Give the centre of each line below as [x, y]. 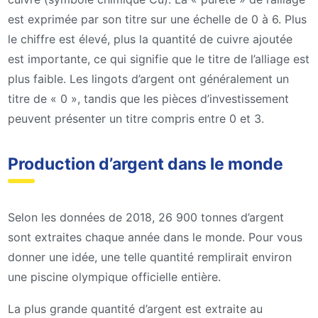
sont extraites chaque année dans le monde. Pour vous [155, 237]
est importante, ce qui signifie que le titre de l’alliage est [159, 59]
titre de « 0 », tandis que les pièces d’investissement [148, 98]
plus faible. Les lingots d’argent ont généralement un [148, 78]
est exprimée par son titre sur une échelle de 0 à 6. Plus [157, 19]
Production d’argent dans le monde [146, 164]
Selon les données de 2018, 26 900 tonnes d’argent [146, 217]
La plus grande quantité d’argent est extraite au [135, 309]
